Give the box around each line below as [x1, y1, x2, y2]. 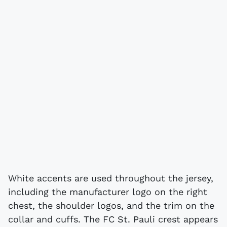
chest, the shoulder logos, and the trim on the [8, 200, 214, 211]
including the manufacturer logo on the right [8, 186, 207, 197]
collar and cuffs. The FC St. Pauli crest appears [8, 213, 218, 224]
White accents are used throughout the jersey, [8, 172, 213, 183]
